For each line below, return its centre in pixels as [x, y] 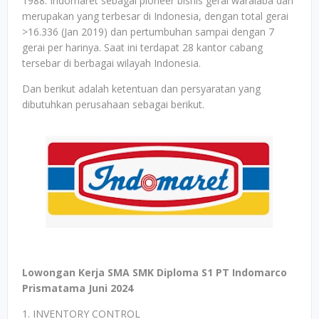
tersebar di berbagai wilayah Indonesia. [111, 63]
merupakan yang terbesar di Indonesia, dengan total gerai [155, 16]
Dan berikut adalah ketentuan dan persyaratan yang [141, 89]
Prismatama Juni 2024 [78, 288]
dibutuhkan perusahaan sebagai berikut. [113, 104]
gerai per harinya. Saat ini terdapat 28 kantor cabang [142, 47]
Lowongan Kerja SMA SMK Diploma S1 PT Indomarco [155, 272]
